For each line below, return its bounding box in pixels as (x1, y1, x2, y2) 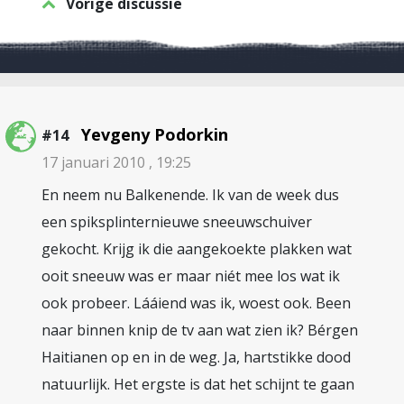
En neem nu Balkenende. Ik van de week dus (41, 185, 339, 205)
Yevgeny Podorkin (81, 124, 228, 145)
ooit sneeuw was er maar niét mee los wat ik (41, 266, 340, 286)
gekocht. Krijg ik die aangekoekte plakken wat (41, 239, 352, 259)
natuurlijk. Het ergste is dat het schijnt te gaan (41, 374, 354, 394)
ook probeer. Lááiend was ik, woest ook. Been (41, 293, 351, 313)
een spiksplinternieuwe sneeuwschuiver (41, 212, 312, 232)
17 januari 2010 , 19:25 (41, 152, 191, 172)
